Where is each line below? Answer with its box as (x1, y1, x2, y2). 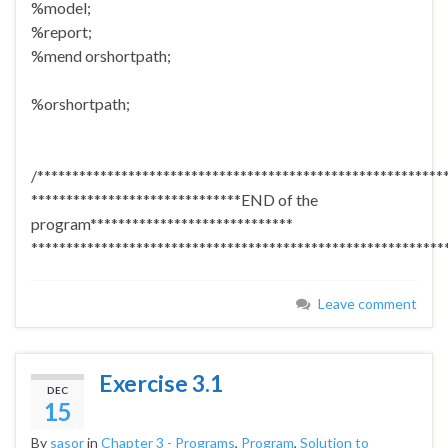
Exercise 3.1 (99, 369, 223, 398)
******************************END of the (31, 190, 318, 210)
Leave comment (318, 295, 417, 313)
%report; (31, 22, 92, 42)
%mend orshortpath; (31, 46, 171, 66)
